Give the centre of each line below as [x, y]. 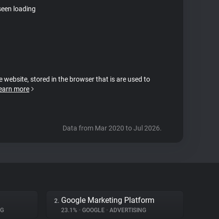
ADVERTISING [127, 210]
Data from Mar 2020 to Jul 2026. [112, 128]
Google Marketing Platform [108, 200]
